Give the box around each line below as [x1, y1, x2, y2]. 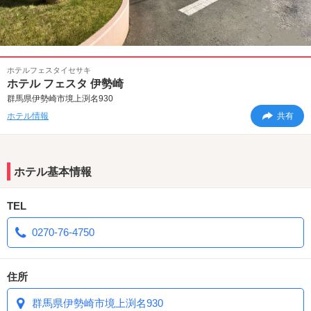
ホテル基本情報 [14, 166, 92, 178]
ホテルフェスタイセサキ [7, 66, 91, 74]
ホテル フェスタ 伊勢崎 [7, 78, 124, 90]
